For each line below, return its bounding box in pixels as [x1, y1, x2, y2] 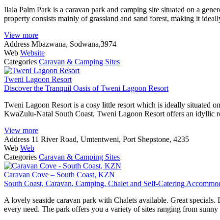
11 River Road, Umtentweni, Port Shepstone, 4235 [31, 135, 189, 143]
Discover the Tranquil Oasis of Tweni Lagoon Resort [4, 83, 168, 92]
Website [20, 48, 45, 57]
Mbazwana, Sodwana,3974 [31, 39, 116, 48]
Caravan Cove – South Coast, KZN [4, 170, 115, 179]
